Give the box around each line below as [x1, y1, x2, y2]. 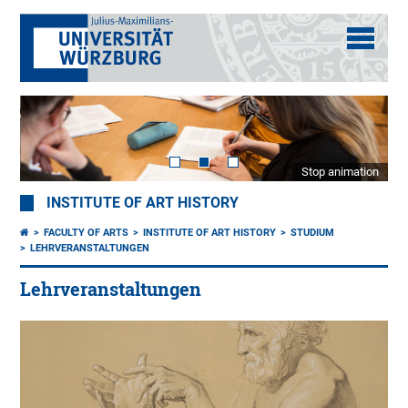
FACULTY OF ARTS [44, 227, 129, 240]
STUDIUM [291, 227, 335, 240]
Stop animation [301, 165, 379, 179]
